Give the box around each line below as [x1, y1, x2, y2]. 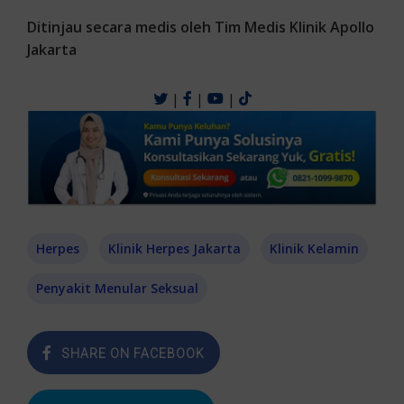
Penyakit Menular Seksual [36, 280, 198, 298]
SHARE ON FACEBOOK [61, 346, 205, 362]
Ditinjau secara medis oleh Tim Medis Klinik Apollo [27, 16, 374, 37]
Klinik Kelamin [270, 240, 359, 258]
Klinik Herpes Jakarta [108, 240, 241, 258]
